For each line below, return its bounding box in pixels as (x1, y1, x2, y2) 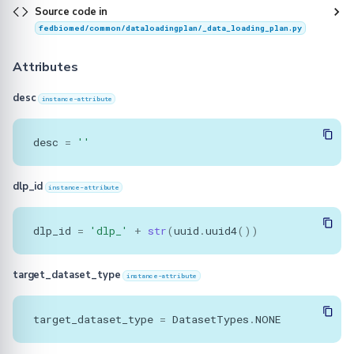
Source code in (35, 5, 107, 20)
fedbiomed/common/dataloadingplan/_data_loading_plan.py (38, 23, 302, 34)
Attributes (13, 58, 78, 77)
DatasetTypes (172, 311, 249, 326)
